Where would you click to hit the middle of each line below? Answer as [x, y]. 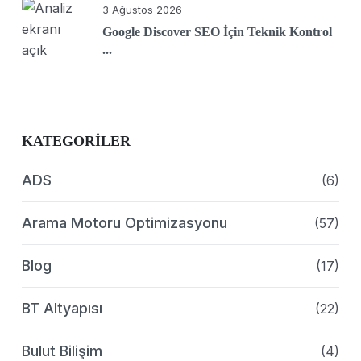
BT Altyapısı [62, 308]
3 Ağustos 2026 [142, 10]
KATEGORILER [76, 141]
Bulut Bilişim [62, 351]
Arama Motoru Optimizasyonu [124, 223]
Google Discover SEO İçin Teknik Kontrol [217, 32]
